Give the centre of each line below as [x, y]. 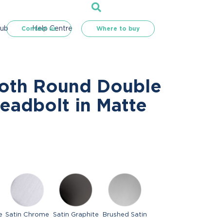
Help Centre [52, 28]
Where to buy [118, 29]
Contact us [39, 29]
